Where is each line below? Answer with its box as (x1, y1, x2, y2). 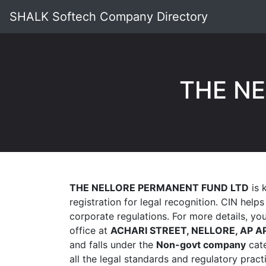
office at (69, 224, 110, 236)
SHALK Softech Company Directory (9, 9, 208, 24)
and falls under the (69, 239, 156, 251)
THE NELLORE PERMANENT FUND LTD (69, 182, 249, 194)
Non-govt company (156, 239, 246, 251)
